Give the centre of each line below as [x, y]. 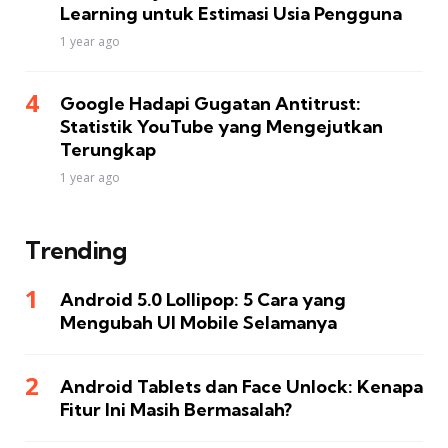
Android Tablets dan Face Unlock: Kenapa [241, 387]
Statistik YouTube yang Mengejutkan [221, 127]
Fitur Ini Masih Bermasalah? [176, 410]
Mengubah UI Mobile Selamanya [198, 323]
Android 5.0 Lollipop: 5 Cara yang [203, 300]
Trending [75, 250]
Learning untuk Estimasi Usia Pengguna [231, 14]
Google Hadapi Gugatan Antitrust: [210, 104]
